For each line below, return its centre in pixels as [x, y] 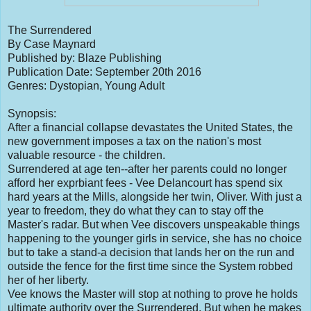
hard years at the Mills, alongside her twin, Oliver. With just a [155, 196]
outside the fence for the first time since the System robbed [150, 266]
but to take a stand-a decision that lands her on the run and [151, 252]
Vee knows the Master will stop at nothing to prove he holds [153, 294]
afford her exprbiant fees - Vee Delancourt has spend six [145, 183]
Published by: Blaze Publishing [85, 58]
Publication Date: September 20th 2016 [104, 72]
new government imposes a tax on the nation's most [134, 141]
